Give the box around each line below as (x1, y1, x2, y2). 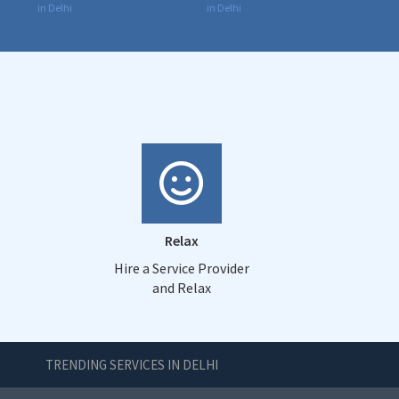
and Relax (151, 278, 211, 297)
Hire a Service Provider (113, 258, 249, 277)
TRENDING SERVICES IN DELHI (45, 355, 218, 373)
